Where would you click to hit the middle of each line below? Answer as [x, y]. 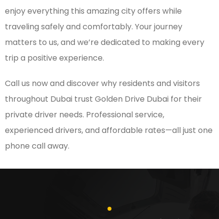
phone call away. [37, 146]
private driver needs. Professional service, [85, 114]
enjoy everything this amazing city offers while [93, 11]
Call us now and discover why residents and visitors [102, 83]
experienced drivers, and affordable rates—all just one [109, 130]
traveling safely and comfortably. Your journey [94, 26]
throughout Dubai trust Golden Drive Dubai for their [103, 99]
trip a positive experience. [55, 58]
